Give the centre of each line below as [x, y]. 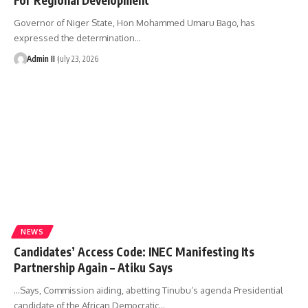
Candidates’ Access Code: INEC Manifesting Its [134, 251]
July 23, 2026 [78, 58]
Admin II [41, 58]
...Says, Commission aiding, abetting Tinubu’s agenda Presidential [148, 290]
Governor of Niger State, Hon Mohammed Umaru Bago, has [134, 22]
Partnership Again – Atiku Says [93, 267]
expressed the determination [74, 37]
